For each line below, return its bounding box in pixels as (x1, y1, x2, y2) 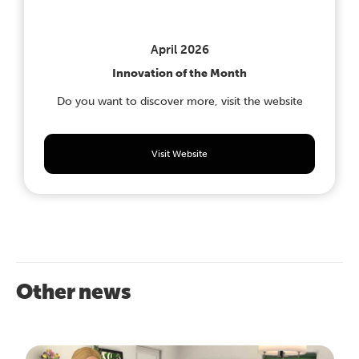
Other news (16, 280, 131, 305)
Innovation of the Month (112, 67, 247, 81)
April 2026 (150, 42, 209, 58)
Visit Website (151, 148, 208, 160)
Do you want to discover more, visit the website (56, 95, 303, 109)
